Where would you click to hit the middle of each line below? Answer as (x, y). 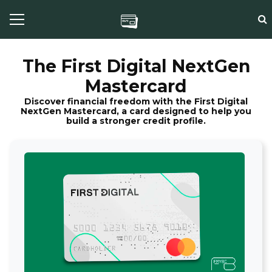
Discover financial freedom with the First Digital (136, 101)
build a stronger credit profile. (136, 121)
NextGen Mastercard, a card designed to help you (136, 111)
